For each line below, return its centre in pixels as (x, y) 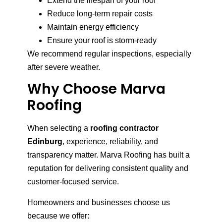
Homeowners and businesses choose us (99, 202)
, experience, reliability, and (110, 142)
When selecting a (59, 128)
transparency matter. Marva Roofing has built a (109, 155)
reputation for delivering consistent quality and (108, 168)
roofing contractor (124, 128)
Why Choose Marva (96, 89)
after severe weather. (64, 67)
